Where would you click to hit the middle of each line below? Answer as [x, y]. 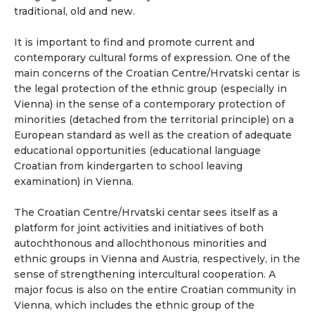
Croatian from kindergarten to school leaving [128, 166]
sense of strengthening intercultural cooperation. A [145, 275]
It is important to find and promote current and [134, 43]
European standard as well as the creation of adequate [153, 135]
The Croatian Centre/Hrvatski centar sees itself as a [146, 213]
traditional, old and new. [75, 12]
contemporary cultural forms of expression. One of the [152, 58]
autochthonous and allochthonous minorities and [140, 244]
